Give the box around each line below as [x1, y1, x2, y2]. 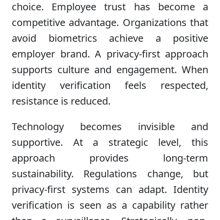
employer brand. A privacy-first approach [12, 47, 208, 61]
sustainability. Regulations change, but [12, 166, 208, 180]
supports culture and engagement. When [12, 63, 208, 77]
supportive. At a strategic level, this [12, 135, 208, 149]
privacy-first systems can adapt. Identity [12, 182, 208, 196]
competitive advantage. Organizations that [12, 16, 208, 29]
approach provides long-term [12, 151, 208, 165]
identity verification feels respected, [12, 79, 208, 92]
